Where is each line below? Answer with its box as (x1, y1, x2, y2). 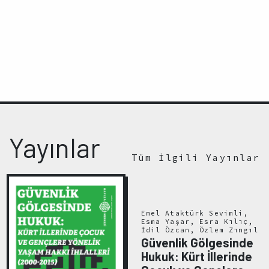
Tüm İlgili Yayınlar (131, 151, 260, 163)
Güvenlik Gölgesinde (141, 235, 253, 250)
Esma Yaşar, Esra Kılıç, (141, 217, 253, 226)
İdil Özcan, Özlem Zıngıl (141, 225, 258, 234)
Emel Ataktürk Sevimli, (141, 208, 249, 217)
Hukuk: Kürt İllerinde (141, 249, 252, 264)
